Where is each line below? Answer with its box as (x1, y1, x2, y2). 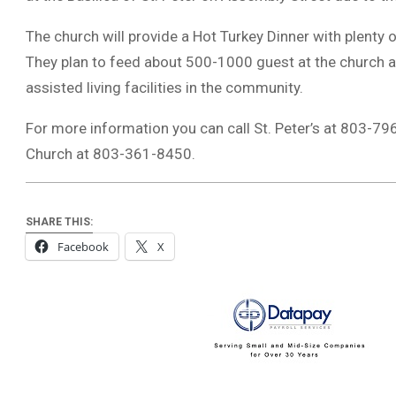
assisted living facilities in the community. (26, 79, 303, 96)
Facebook (57, 239, 109, 255)
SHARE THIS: (26, 216, 93, 229)
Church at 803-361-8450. (26, 145, 195, 163)
